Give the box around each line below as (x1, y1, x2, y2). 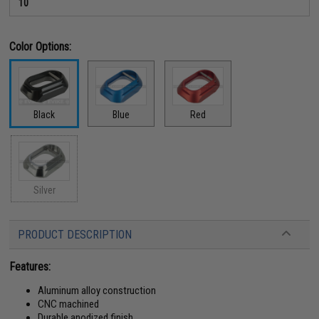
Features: (9, 259, 51, 273)
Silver (33, 184, 56, 196)
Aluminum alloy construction (38, 283, 157, 297)
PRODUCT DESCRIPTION (18, 227, 132, 241)
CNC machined (38, 297, 100, 310)
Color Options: (9, 39, 72, 53)
